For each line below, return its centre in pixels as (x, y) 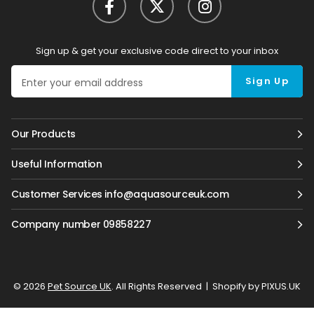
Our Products (43, 134)
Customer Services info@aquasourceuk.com (120, 194)
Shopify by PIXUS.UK (255, 286)
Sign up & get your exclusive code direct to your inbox (157, 51)
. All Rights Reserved (157, 286)
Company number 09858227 (81, 224)
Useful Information (57, 164)
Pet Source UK (80, 286)
